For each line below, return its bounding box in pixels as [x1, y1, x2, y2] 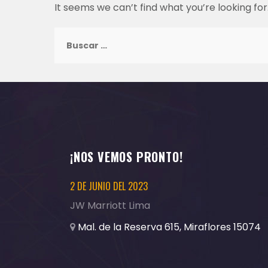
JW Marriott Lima [70, 199, 150, 212]
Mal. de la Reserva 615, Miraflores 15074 [78, 220, 261, 234]
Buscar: [53, 28, 92, 41]
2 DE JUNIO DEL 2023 [70, 179, 148, 193]
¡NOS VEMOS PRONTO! [70, 148, 183, 166]
